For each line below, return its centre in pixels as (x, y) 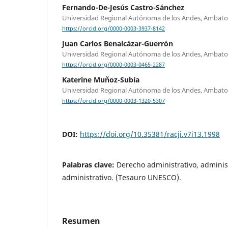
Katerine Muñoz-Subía (101, 80)
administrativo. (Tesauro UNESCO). (122, 177)
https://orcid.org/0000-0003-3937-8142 (113, 29)
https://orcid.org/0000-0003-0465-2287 (113, 65)
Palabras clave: (89, 164)
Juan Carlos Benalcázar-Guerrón (118, 44)
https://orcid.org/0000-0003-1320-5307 (113, 101)
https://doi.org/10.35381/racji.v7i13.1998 (150, 134)
